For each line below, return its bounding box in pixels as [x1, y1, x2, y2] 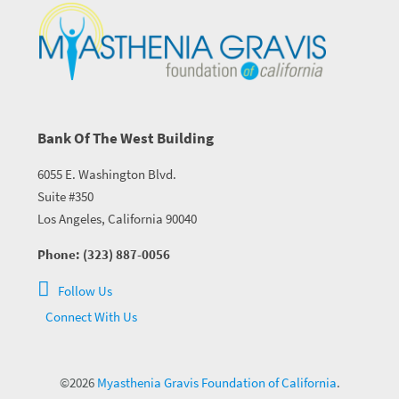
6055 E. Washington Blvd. [37, 164, 176, 183]
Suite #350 [37, 186, 94, 206]
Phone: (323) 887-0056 [37, 245, 170, 265]
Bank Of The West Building [37, 126, 214, 149]
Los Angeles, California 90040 [37, 208, 197, 228]
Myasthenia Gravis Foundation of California [96, 373, 337, 392]
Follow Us [54, 281, 112, 301]
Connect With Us [42, 307, 137, 327]
